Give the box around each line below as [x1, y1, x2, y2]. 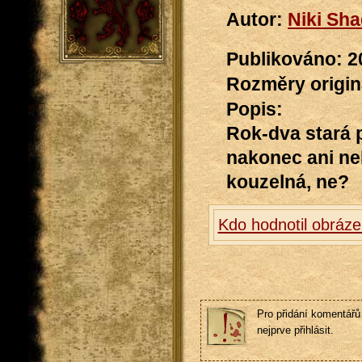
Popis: [226, 99, 284, 120]
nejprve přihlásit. [256, 323, 334, 336]
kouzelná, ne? [226, 171, 350, 193]
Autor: [226, 9, 288, 31]
